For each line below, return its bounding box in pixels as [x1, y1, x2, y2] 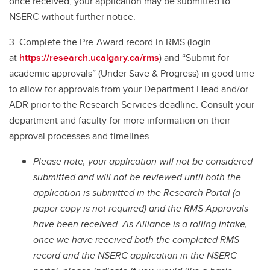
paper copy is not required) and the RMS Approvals [33, 201, 248, 215]
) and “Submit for [159, 50, 229, 64]
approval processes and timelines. [9, 128, 156, 143]
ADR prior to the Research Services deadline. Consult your [9, 97, 254, 111]
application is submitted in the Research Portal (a [33, 185, 240, 199]
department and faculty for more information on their [9, 113, 230, 127]
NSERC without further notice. [9, 9, 138, 24]
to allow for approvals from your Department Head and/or [9, 81, 248, 96]
